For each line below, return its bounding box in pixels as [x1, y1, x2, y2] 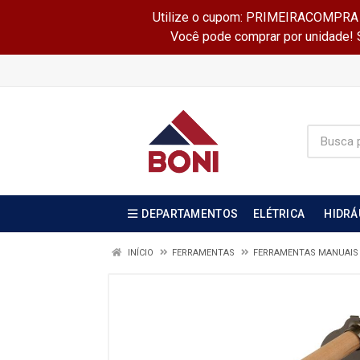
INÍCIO [125, 247, 153, 258]
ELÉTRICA [253, 207, 305, 220]
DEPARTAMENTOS [141, 207, 239, 220]
